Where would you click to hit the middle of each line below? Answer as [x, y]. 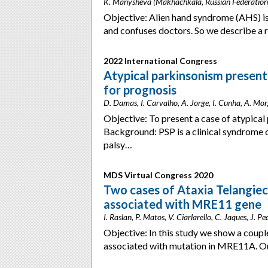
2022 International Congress [160, 61]
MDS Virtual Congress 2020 [158, 175]
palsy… [118, 144]
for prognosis [140, 90]
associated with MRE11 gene [182, 204]
